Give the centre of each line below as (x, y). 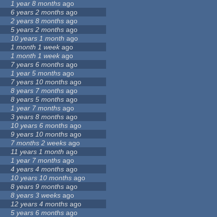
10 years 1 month (38, 39)
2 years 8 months (38, 21)
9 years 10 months (39, 134)
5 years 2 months (38, 30)
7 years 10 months (39, 82)
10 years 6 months (39, 126)
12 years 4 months (39, 204)
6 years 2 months (38, 12)
